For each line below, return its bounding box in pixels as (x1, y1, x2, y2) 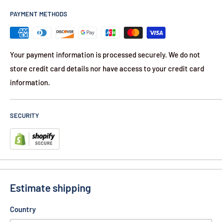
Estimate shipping (10, 181, 91, 194)
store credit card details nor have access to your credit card (10, 63, 204, 73)
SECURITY (10, 111, 39, 119)
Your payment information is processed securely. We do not (10, 50, 200, 59)
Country (10, 205, 36, 214)
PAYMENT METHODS (10, 9, 67, 18)
